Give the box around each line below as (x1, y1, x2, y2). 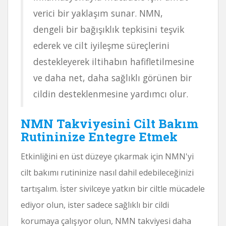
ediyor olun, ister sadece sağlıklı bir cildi (21, 199, 169, 210)
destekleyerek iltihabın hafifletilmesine (33, 55, 194, 68)
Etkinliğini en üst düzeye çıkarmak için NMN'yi (21, 150, 194, 162)
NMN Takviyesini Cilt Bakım (21, 115, 198, 132)
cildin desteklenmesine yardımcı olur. (33, 87, 188, 100)
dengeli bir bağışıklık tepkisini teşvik (33, 23, 184, 35)
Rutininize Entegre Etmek (21, 128, 178, 145)
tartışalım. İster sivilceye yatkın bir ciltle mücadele (21, 183, 205, 194)
